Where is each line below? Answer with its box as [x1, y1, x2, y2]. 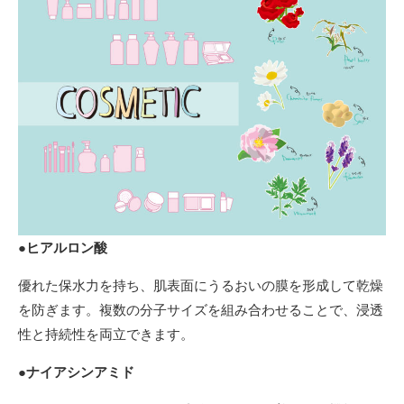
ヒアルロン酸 [26, 237, 107, 256]
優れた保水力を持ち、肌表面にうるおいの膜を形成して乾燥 [18, 275, 383, 294]
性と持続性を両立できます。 [18, 324, 194, 343]
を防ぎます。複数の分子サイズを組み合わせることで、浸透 [18, 299, 383, 318]
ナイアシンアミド [26, 362, 134, 381]
